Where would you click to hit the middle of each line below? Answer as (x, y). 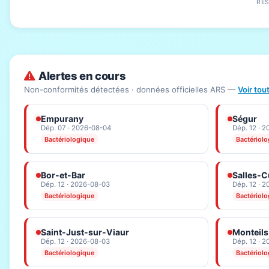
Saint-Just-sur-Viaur (85, 232)
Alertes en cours (82, 75)
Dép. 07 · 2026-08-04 (76, 128)
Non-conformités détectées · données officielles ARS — (131, 90)
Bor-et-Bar (63, 175)
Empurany (62, 118)
